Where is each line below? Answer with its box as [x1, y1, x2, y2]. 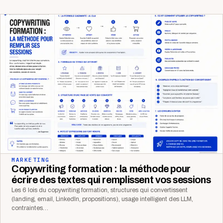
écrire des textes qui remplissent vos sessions [11, 175, 211, 186]
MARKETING [11, 156, 50, 164]
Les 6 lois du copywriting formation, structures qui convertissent [11, 187, 188, 194]
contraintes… [11, 205, 48, 212]
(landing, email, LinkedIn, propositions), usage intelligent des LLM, [11, 196, 193, 203]
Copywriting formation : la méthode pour [11, 164, 191, 175]
